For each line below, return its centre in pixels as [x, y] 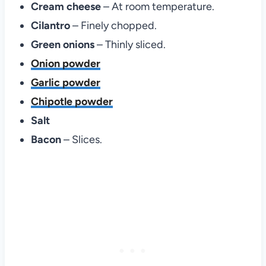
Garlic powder [65, 83]
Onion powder [65, 64]
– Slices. [83, 140]
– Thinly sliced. [130, 45]
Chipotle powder [72, 102]
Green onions [62, 45]
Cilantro [51, 26]
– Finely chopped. [114, 26]
